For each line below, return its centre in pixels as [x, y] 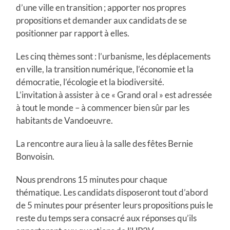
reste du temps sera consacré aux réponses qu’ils [107, 218]
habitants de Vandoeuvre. [65, 120]
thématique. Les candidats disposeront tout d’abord [112, 192]
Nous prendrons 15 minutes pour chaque [92, 179]
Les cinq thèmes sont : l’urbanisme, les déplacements [113, 56]
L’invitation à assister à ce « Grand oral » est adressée [114, 94]
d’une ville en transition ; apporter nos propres [101, 7]
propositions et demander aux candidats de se [102, 20]
